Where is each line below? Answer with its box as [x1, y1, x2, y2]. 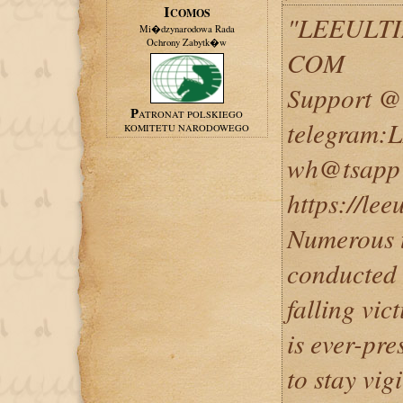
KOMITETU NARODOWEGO [124, 121, 249, 134]
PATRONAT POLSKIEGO [139, 108, 243, 121]
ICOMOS [169, 5, 210, 21]
